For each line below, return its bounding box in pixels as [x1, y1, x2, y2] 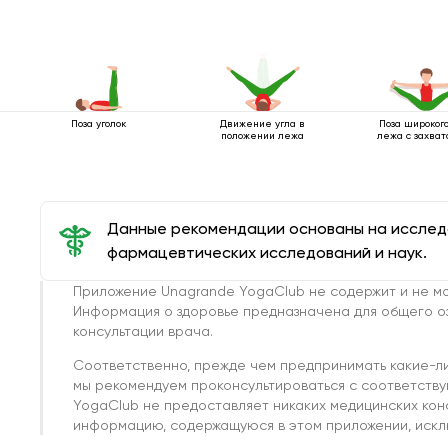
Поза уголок [71, 117, 127, 129]
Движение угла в [220, 117, 306, 129]
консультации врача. [73, 322, 213, 339]
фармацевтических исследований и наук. [107, 242, 427, 262]
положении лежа [221, 129, 305, 141]
